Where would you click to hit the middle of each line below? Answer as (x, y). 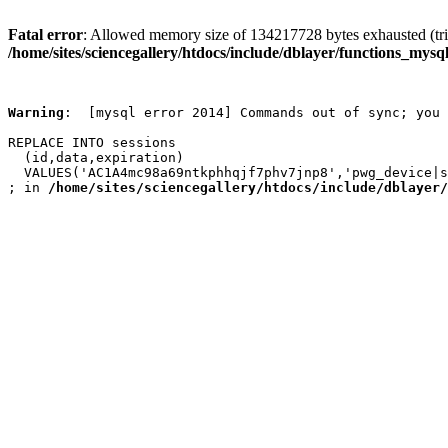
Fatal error (45, 34)
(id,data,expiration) (96, 157)
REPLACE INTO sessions (92, 142)
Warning (36, 112)
